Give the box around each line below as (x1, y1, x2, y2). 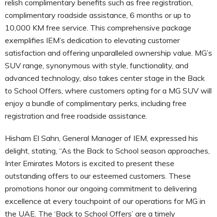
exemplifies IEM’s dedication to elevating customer (5, 35, 180, 45)
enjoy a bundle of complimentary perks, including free (5, 98, 186, 108)
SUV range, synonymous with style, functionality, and (5, 60, 188, 70)
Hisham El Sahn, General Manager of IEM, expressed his (5, 133, 198, 143)
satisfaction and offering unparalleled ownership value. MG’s (5, 47, 212, 58)
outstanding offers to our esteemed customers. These (5, 170, 191, 181)
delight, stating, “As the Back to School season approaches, (5, 145, 210, 155)
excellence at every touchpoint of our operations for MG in (5, 196, 205, 206)
